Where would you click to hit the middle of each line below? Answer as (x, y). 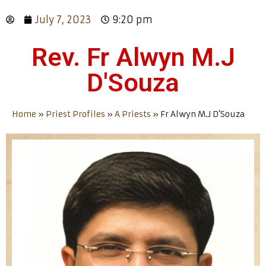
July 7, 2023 (63, 19)
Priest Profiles (75, 114)
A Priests (133, 114)
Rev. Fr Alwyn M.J (133, 57)
